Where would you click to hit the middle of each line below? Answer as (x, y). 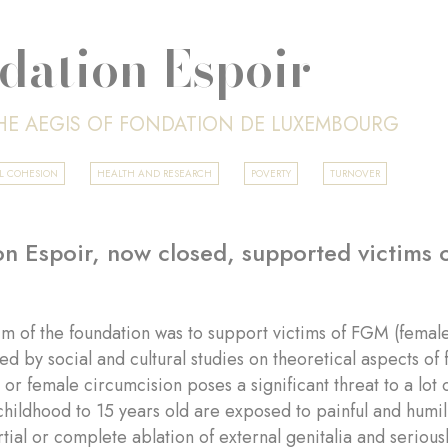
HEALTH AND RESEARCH (155, 173)
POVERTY (271, 173)
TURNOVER (355, 173)
